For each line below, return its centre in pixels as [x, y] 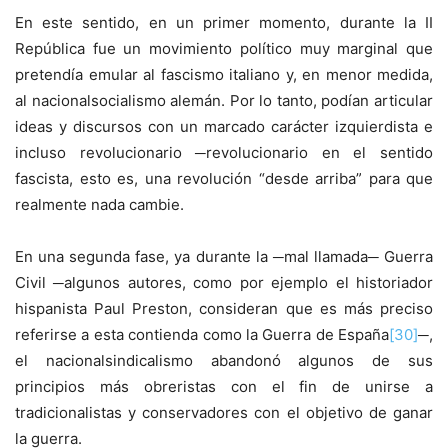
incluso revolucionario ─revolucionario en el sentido [224, 153]
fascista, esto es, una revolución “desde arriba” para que [224, 179]
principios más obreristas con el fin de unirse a [224, 387]
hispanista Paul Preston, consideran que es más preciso [224, 309]
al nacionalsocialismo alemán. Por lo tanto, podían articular [224, 101]
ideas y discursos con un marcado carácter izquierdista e [224, 127]
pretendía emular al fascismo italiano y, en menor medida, [224, 75]
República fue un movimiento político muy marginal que [224, 49]
